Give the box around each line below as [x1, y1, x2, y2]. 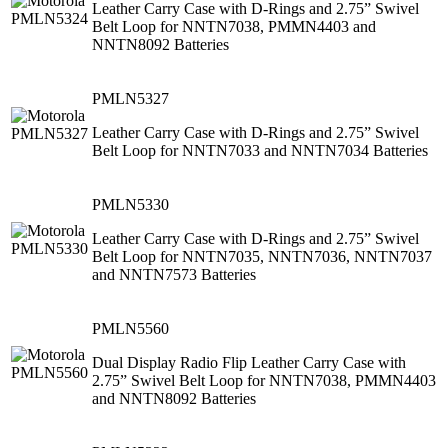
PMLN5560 [92, 319, 169, 337]
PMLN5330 [92, 195, 169, 213]
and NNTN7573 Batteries [92, 265, 256, 283]
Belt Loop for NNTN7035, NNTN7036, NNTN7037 [92, 247, 432, 265]
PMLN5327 [92, 89, 169, 107]
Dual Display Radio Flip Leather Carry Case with [92, 353, 406, 371]
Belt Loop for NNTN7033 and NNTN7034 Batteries [92, 141, 428, 159]
